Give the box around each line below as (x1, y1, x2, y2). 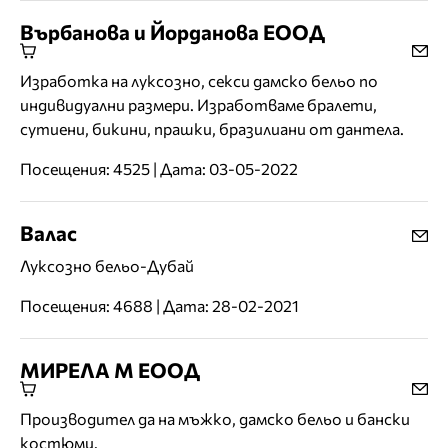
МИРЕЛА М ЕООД (20, 357, 200, 383)
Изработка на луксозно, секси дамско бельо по (20, 71, 378, 91)
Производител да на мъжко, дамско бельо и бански (20, 409, 410, 429)
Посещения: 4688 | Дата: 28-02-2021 (20, 296, 299, 316)
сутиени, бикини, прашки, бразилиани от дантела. (20, 119, 404, 139)
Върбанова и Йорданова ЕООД (20, 19, 325, 45)
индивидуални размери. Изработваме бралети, (20, 95, 377, 115)
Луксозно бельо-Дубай (20, 256, 194, 276)
